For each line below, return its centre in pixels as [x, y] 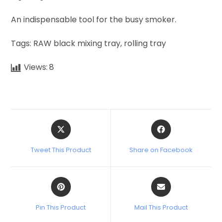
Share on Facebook [161, 150]
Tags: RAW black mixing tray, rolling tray [89, 43]
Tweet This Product [61, 150]
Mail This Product [161, 207]
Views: [36, 67]
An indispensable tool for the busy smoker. [94, 19]
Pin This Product [61, 207]
